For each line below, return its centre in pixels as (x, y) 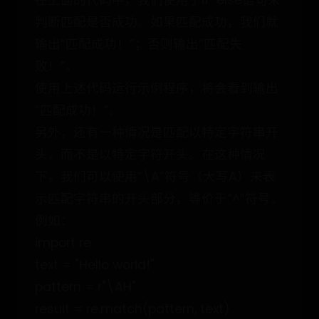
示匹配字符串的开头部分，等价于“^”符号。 (159, 199)
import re (63, 243)
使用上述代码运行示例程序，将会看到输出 (157, 88)
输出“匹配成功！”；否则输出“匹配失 (138, 44)
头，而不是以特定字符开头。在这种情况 (150, 155)
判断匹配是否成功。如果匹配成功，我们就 (157, 22)
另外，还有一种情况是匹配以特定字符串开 (157, 132)
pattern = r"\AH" (85, 287)
